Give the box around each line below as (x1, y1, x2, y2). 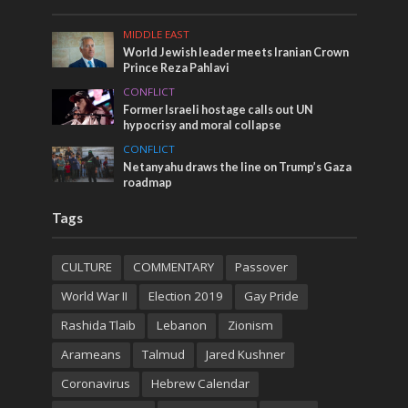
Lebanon (156, 317, 207, 334)
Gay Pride (243, 288, 299, 305)
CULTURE (60, 259, 112, 276)
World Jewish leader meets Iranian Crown (123, 46, 350, 60)
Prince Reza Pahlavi (123, 61, 230, 76)
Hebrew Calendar (150, 375, 250, 393)
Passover (234, 259, 288, 276)
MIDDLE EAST (123, 27, 190, 42)
